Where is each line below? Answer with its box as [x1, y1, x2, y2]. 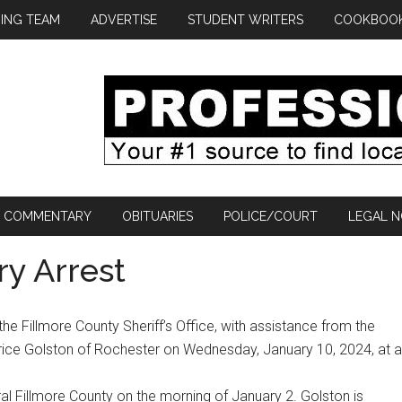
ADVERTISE [91, 13, 157, 27]
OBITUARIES [122, 209, 193, 223]
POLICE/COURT [223, 209, 318, 223]
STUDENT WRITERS [188, 13, 303, 27]
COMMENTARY [4, 209, 92, 223]
